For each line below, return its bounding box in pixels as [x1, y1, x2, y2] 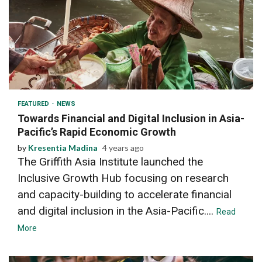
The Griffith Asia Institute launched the [18, 154, 203, 168]
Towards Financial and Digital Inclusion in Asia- [18, 112, 244, 125]
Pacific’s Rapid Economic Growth [18, 125, 176, 138]
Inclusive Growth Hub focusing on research [18, 171, 229, 185]
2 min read [23, 68, 61, 77]
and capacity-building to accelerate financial [18, 187, 232, 201]
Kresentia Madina [28, 142, 98, 153]
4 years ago [102, 142, 144, 153]
